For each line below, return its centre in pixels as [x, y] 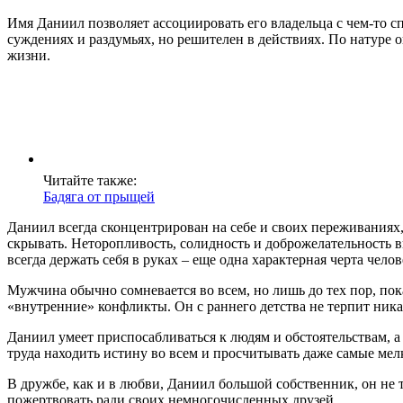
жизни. [29, 56]
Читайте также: [90, 181]
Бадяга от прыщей [99, 197]
